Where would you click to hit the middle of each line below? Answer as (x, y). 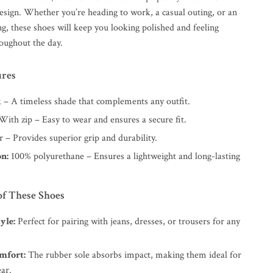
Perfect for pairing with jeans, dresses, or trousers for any (128, 222)
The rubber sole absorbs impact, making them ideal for (134, 255)
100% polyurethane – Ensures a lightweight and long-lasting (125, 156)
